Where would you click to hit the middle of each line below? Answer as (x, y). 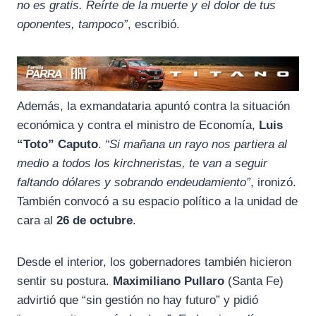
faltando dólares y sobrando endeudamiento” (134, 183)
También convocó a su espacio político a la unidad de (157, 202)
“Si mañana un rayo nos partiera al (196, 145)
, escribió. (154, 24)
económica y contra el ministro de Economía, (138, 126)
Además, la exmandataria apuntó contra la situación (153, 107)
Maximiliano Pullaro (169, 281)
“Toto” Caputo (57, 145)
